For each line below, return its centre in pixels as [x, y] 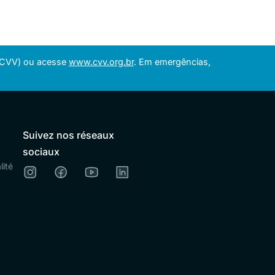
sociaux [41, 152]
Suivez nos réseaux [68, 135]
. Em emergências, [172, 62]
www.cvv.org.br [101, 62]
